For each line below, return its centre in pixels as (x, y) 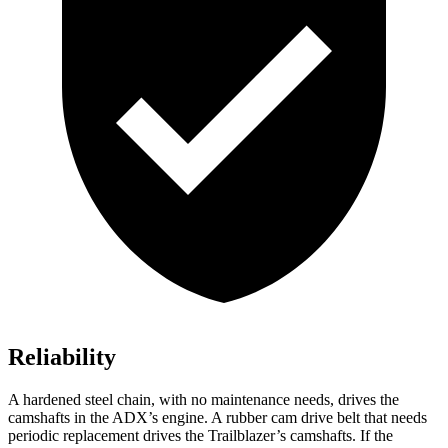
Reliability (62, 357)
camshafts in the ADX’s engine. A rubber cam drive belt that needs (217, 418)
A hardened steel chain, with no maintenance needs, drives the (203, 400)
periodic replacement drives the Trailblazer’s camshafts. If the (200, 436)
